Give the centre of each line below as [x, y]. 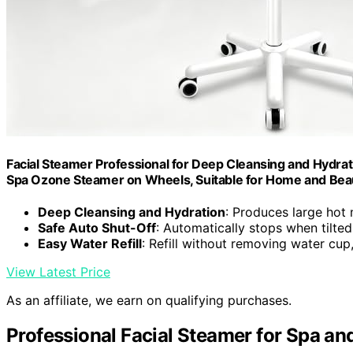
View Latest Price [58, 272]
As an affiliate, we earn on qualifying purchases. [149, 301]
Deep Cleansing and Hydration [132, 212]
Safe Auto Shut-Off [97, 228]
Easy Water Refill [90, 244]
